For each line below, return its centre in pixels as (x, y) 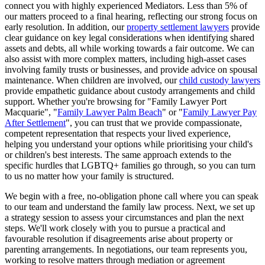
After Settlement (35, 122)
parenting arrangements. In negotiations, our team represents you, (126, 249)
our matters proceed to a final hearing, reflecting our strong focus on (131, 16)
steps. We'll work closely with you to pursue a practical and (115, 228)
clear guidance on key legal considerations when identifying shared (130, 37)
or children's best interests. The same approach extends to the (118, 154)
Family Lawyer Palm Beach (110, 112)
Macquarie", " (31, 112)
